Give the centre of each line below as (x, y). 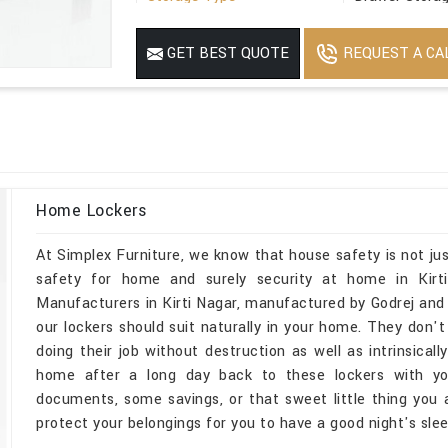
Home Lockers (92, 210)
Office (375, 30)
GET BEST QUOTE (226, 53)
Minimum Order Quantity (228, 64)
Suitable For (187, 30)
